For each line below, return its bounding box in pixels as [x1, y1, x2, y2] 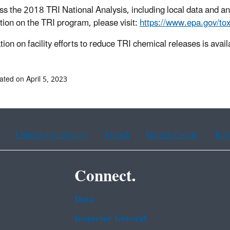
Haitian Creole [146, 126, 198, 145]
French [105, 126, 129, 145]
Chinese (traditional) [15, 126, 88, 145]
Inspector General [74, 209, 146, 228]
